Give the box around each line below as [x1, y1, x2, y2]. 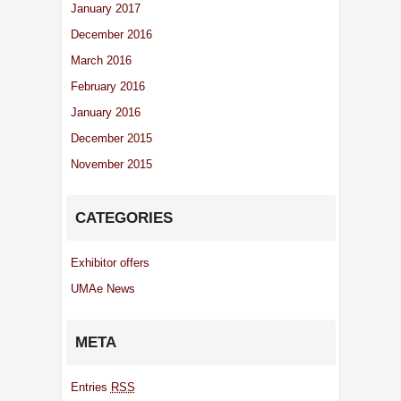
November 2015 [70, 157, 152, 171]
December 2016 [70, 27, 152, 41]
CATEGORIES [74, 208, 173, 226]
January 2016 [70, 105, 141, 119]
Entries [70, 380, 111, 394]
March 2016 [70, 53, 132, 67]
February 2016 [70, 79, 145, 93]
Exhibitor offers [70, 255, 149, 269]
